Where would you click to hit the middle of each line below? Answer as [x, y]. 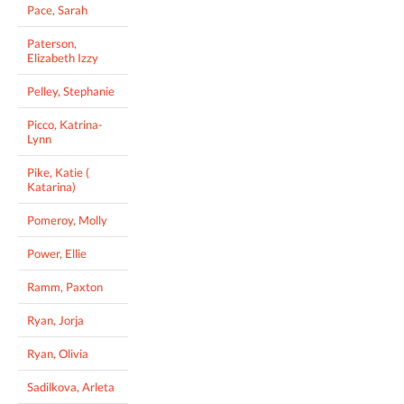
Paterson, [52, 43]
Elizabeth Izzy [63, 57]
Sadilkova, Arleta [71, 386]
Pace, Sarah [57, 9]
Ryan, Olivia [58, 353]
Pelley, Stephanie [71, 91]
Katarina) [51, 186]
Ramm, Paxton [65, 286]
